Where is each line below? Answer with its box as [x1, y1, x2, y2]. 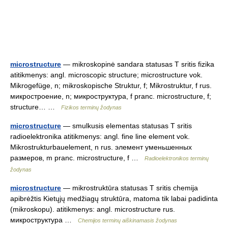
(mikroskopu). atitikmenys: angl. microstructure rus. [10, 205, 175, 214]
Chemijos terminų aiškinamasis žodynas [78, 217, 177, 224]
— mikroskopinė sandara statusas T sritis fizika [61, 60, 214, 69]
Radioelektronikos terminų [145, 155, 209, 162]
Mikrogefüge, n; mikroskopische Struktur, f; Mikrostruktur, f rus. [10, 81, 212, 90]
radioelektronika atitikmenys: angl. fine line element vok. [10, 132, 190, 141]
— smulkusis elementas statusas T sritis [61, 122, 192, 130]
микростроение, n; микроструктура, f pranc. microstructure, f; [10, 92, 211, 101]
